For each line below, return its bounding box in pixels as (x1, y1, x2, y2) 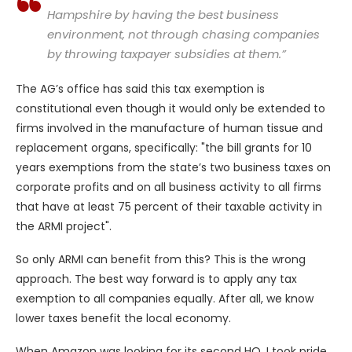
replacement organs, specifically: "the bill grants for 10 (16, 140, 312, 156)
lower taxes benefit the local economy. (16, 310, 231, 327)
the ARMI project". (16, 218, 112, 235)
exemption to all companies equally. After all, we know (16, 291, 313, 307)
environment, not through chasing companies (47, 26, 320, 43)
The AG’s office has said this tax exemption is (16, 81, 265, 97)
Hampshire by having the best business (47, 6, 279, 24)
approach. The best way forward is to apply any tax (16, 271, 297, 288)
